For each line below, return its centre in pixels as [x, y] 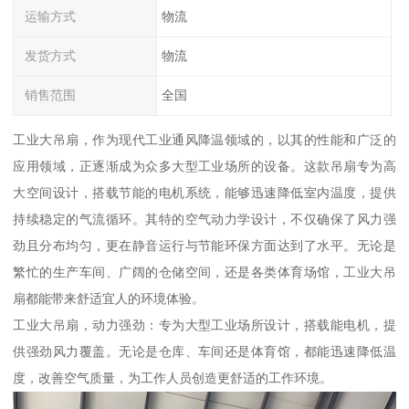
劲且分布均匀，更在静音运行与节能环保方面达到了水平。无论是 [204, 245]
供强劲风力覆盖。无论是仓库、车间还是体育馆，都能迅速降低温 [204, 351]
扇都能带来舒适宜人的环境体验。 [109, 298]
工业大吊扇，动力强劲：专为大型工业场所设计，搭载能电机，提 [204, 325]
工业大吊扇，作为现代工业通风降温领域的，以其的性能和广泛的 [204, 139]
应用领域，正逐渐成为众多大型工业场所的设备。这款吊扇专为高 [204, 166]
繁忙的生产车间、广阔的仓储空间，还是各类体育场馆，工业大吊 [204, 272]
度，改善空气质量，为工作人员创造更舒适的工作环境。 [173, 378]
